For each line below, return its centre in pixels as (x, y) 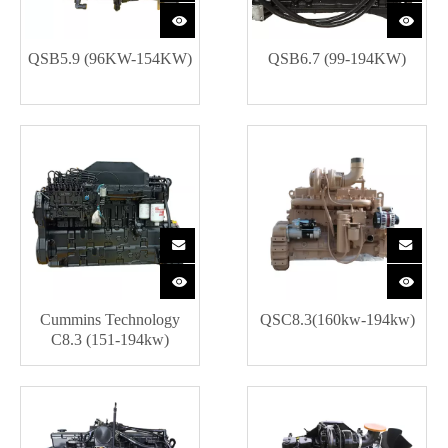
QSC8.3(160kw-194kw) (337, 319)
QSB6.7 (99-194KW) (337, 58)
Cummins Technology (110, 319)
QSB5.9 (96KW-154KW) (110, 58)
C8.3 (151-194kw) (110, 339)
